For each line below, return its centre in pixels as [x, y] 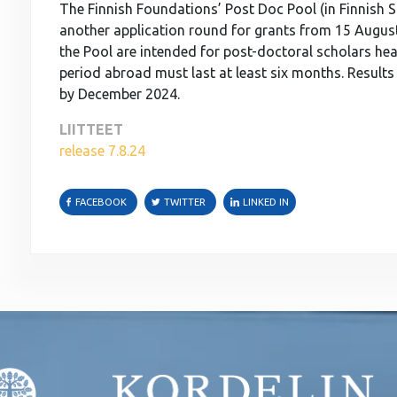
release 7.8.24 [102, 151]
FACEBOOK [101, 202]
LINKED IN [265, 202]
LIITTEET [91, 130]
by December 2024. [119, 94]
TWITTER [184, 202]
